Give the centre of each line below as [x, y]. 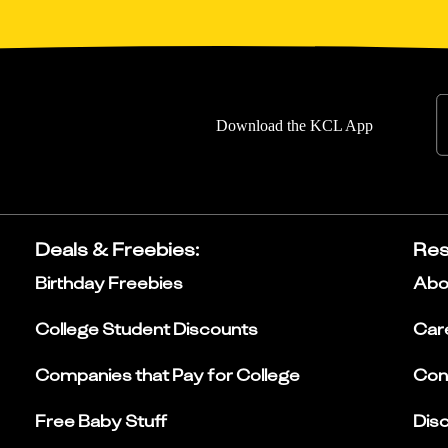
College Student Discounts [146, 328]
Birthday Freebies [108, 282]
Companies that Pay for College [167, 374]
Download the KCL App [294, 125]
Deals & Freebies [114, 248]
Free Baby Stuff [100, 420]
